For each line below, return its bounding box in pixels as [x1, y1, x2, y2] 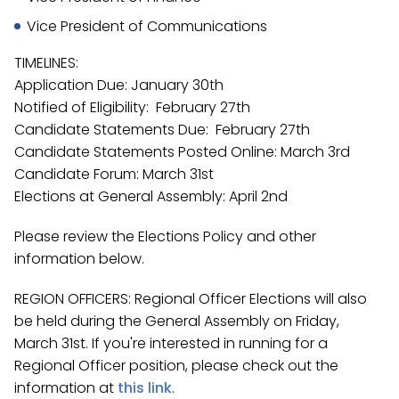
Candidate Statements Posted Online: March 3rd [14, 142, 354, 162]
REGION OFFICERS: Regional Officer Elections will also [14, 289, 367, 309]
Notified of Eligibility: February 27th [14, 97, 250, 118]
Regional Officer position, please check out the [14, 355, 338, 376]
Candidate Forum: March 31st [14, 164, 214, 184]
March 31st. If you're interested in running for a [14, 333, 328, 354]
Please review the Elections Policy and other [14, 226, 316, 247]
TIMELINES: [14, 53, 82, 73]
